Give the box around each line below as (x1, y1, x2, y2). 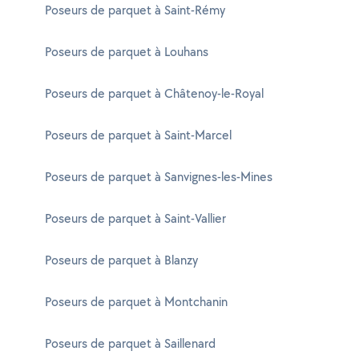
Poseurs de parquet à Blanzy (45, 252, 198, 268)
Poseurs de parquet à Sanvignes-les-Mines (45, 168, 272, 185)
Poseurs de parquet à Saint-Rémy (45, 2, 225, 18)
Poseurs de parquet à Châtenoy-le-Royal (45, 85, 264, 102)
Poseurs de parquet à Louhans (45, 43, 208, 60)
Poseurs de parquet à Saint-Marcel (45, 127, 232, 143)
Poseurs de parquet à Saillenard (45, 335, 216, 352)
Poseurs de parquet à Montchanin (45, 293, 228, 310)
